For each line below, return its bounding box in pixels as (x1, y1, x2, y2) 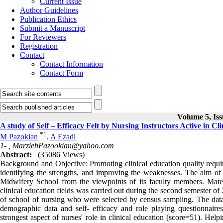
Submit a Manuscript (20, 24, 85, 32)
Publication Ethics (20, 15, 77, 23)
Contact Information (40, 60, 103, 68)
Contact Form (40, 69, 83, 77)
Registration (20, 42, 58, 50)
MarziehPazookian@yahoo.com (12, 141, 114, 150)
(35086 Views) (38, 150, 85, 159)
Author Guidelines (20, 6, 78, 14)
